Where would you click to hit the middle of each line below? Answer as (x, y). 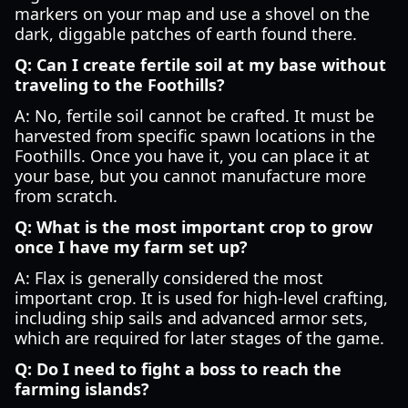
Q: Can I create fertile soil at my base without (200, 65)
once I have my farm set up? (131, 247)
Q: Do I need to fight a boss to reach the (178, 369)
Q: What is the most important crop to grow (194, 227)
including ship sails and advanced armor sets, (191, 318)
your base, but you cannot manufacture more (190, 176)
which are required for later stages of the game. (199, 338)
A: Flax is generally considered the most (169, 278)
